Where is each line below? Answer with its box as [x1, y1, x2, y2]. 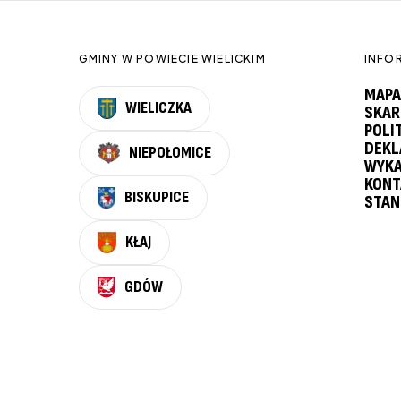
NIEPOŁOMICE [129, 143, 212, 162]
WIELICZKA [125, 98, 192, 117]
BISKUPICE [124, 188, 190, 207]
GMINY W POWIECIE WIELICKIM [78, 52, 266, 65]
